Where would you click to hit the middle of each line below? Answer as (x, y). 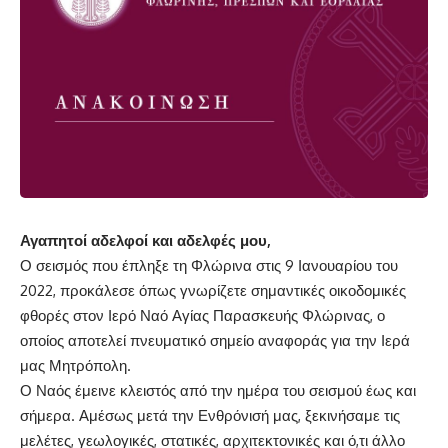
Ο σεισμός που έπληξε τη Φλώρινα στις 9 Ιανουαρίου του (209, 265)
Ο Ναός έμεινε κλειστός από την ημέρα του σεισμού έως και (218, 390)
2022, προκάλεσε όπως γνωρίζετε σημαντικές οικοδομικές (213, 290)
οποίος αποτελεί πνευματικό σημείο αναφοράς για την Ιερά (215, 340)
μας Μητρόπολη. (75, 365)
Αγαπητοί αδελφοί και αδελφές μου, (145, 240)
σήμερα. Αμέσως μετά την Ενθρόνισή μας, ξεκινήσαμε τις (210, 415)
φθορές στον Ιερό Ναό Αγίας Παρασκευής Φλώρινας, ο (202, 315)
